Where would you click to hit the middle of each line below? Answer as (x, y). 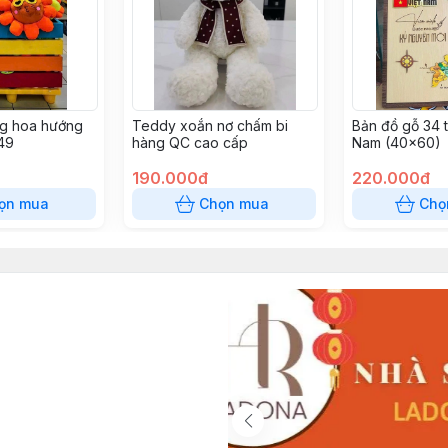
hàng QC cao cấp (190, 142)
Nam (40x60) (396, 142)
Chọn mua (234, 203)
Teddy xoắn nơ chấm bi (210, 125)
